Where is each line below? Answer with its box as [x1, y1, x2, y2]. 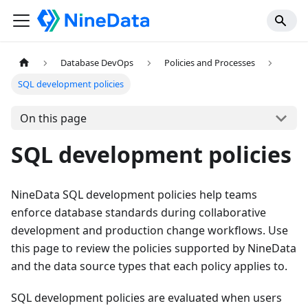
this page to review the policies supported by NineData [11, 241, 296, 256]
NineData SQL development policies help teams [11, 187, 257, 203]
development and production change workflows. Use [11, 223, 288, 239]
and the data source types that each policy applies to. [11, 258, 287, 274]
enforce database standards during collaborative [11, 205, 266, 221]
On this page [19, 110, 87, 126]
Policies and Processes [164, 56, 255, 69]
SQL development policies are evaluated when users [11, 290, 282, 306]
